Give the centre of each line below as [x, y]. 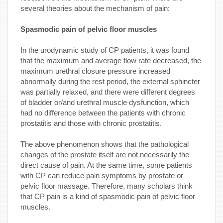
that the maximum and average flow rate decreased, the [111, 60]
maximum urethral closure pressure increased [95, 71]
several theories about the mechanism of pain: [95, 8]
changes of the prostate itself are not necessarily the [105, 154]
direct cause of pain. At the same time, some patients [106, 165]
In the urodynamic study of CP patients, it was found [105, 50]
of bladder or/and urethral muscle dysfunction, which [105, 102]
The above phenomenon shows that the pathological [105, 144]
